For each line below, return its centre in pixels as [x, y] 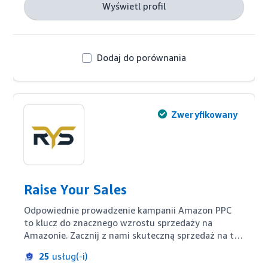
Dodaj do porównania [141, 57]
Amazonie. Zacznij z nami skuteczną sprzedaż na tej [133, 235]
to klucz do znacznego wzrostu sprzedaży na [118, 223]
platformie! [49, 248]
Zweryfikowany [204, 114]
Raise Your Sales [76, 190]
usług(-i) [69, 256]
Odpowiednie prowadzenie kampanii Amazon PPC [128, 210]
